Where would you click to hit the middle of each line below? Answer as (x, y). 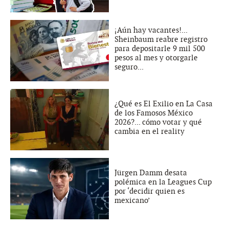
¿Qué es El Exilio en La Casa (164, 104)
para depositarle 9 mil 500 (160, 48)
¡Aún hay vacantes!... (151, 30)
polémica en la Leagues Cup (163, 182)
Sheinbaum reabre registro (161, 39)
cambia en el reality (150, 131)
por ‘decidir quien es (150, 191)
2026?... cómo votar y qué (158, 122)
